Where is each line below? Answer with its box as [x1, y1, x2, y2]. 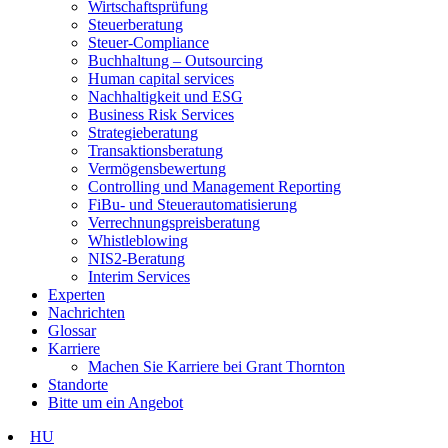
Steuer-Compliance [88, 34, 209, 52]
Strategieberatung [88, 124, 198, 142]
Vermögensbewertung [88, 160, 226, 178]
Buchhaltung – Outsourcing [88, 52, 263, 70]
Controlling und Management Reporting [88, 178, 341, 196]
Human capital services [88, 70, 234, 88]
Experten [48, 286, 105, 304]
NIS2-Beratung [88, 250, 185, 268]
